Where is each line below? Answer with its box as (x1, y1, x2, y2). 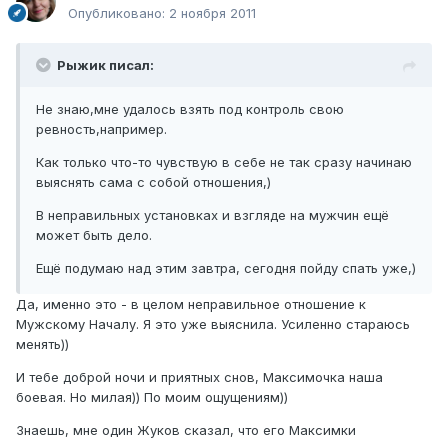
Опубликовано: (68, 5, 169, 22)
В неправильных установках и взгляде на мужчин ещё (36, 207, 389, 224)
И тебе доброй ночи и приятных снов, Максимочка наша (16, 369, 383, 386)
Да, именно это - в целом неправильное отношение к (16, 296, 366, 313)
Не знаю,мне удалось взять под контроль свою (36, 101, 344, 118)
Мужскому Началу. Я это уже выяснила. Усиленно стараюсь (16, 316, 410, 333)
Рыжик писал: (57, 57, 154, 74)
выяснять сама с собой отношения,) (36, 174, 271, 191)
